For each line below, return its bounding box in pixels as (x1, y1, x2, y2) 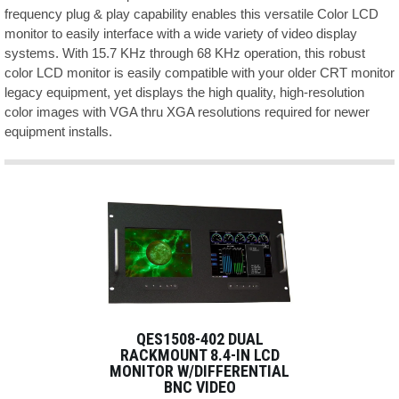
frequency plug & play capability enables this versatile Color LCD (4, 6, 379, 21)
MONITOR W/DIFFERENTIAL (110, 362, 289, 380)
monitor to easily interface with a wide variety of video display (4, 26, 357, 41)
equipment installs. (4, 124, 112, 139)
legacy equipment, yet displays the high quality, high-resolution (4, 85, 364, 100)
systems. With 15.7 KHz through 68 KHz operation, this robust (4, 45, 365, 61)
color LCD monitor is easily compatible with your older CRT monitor (4, 65, 395, 80)
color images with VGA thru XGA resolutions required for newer (4, 104, 370, 119)
